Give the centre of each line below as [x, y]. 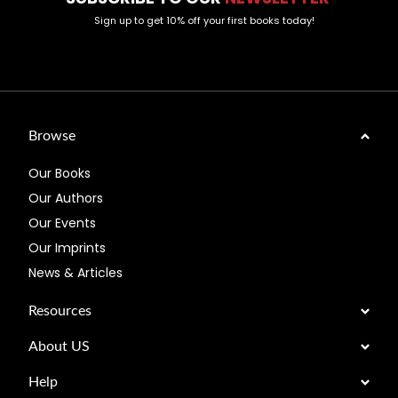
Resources [60, 311]
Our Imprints [68, 248]
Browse [52, 136]
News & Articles [76, 273]
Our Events [63, 223]
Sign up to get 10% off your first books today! [204, 21]
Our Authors [66, 199]
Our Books [60, 174]
